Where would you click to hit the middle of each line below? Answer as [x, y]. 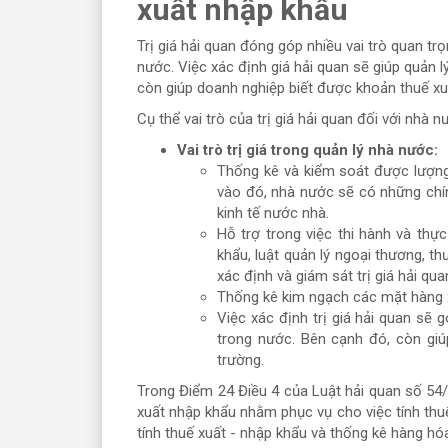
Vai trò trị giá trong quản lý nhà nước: [307, 149]
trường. [240, 359]
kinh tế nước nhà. [273, 212]
